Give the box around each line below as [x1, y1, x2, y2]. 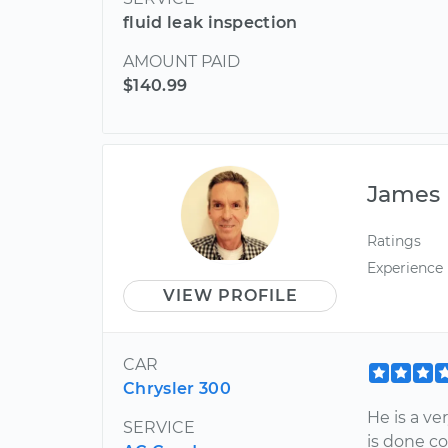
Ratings [367, 231, 422, 250]
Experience [367, 258, 444, 277]
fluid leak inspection [123, 12, 298, 32]
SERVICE [123, 417, 195, 437]
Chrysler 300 [123, 378, 231, 398]
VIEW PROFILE [162, 285, 298, 305]
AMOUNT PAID [123, 51, 240, 71]
